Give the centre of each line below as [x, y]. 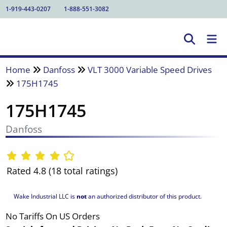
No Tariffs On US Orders [52, 216]
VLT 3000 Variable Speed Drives [149, 69]
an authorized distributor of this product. [144, 196]
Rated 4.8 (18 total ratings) [62, 171]
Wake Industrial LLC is [45, 196]
